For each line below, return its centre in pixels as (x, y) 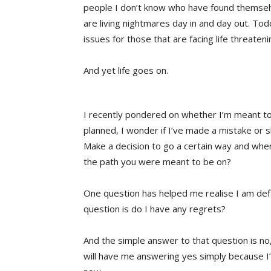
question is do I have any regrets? (155, 208)
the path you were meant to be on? (157, 161)
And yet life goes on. (126, 70)
